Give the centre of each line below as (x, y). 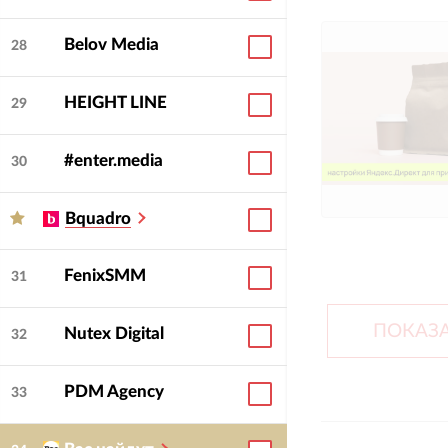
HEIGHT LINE (115, 103)
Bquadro (97, 219)
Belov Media (111, 45)
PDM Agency (113, 392)
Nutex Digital (113, 334)
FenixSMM (104, 276)
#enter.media (113, 161)
